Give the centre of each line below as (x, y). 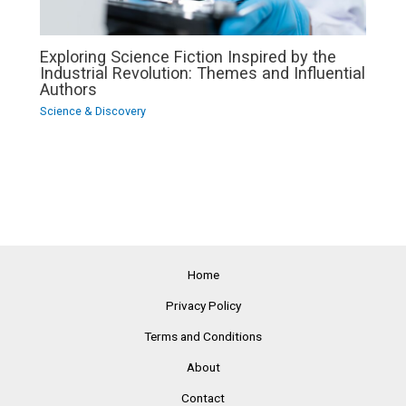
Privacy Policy (203, 306)
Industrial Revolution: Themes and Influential (203, 73)
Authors (69, 90)
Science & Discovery (93, 111)
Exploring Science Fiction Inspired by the (188, 57)
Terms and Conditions (203, 337)
